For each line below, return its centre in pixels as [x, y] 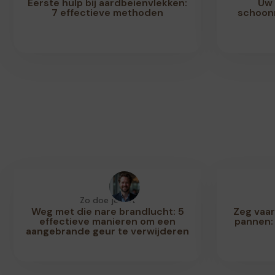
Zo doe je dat [107, 200]
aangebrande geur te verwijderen [108, 231]
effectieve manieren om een [108, 221]
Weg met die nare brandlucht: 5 [107, 211]
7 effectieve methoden [108, 13]
